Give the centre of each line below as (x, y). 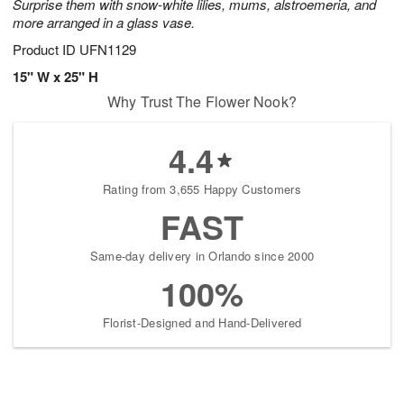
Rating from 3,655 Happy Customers (202, 189)
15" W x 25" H (55, 77)
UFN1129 (108, 50)
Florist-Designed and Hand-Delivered (202, 323)
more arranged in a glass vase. (104, 23)
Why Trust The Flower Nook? (202, 102)
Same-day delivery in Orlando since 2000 (202, 256)
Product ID (46, 50)
